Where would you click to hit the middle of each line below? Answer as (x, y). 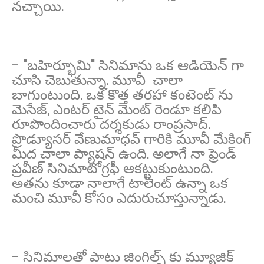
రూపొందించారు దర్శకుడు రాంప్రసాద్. (111, 124)
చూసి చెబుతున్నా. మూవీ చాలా (97, 80)
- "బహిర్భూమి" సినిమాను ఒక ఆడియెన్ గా (128, 65)
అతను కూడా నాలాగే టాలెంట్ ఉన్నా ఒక (120, 183)
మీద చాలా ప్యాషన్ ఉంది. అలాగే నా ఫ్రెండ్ (124, 153)
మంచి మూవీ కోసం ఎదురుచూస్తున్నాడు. (119, 197)
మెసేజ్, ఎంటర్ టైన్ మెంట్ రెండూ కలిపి (117, 109)
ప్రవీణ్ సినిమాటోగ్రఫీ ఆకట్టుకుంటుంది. (112, 168)
